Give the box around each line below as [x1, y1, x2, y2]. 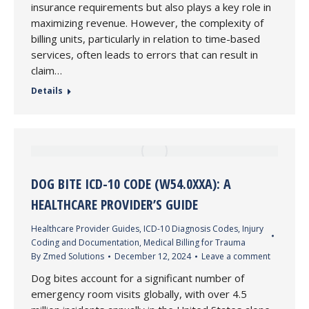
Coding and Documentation [31, 237, 139, 248]
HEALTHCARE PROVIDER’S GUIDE [31, 195, 198, 214]
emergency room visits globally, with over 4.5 [31, 287, 247, 301]
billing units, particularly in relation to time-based [31, 32, 260, 46]
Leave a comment [201, 250, 270, 262]
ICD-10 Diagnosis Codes [143, 223, 238, 235]
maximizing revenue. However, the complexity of [31, 16, 263, 30]
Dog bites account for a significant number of [31, 271, 244, 285]
